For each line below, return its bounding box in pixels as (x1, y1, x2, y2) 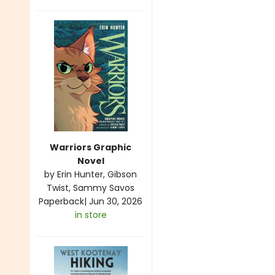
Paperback (39, 195, 84, 207)
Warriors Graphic (50, 141, 131, 153)
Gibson (107, 168, 137, 180)
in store (74, 208, 107, 221)
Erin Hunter (57, 168, 103, 180)
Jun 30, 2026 (89, 195, 142, 207)
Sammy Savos (73, 181, 134, 194)
